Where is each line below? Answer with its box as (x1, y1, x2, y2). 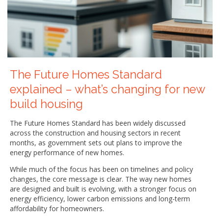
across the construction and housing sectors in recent (10, 128, 181, 137)
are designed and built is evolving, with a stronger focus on (10, 184, 196, 193)
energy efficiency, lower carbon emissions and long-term (10, 193, 190, 203)
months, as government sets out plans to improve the (10, 137, 182, 147)
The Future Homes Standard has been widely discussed (10, 118, 186, 128)
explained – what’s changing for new (10, 82, 205, 96)
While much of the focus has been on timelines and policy (10, 164, 193, 174)
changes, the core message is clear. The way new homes (10, 174, 192, 184)
